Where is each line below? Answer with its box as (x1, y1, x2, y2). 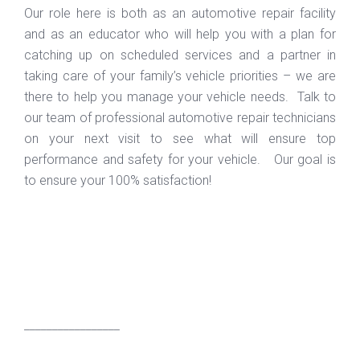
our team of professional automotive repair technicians (24, 109, 336, 125)
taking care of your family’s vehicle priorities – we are (24, 67, 336, 84)
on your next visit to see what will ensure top (24, 130, 336, 146)
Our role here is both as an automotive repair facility (24, 5, 336, 21)
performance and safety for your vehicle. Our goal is (24, 151, 336, 167)
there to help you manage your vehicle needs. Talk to (24, 88, 336, 104)
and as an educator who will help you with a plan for (24, 26, 336, 42)
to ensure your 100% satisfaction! (24, 172, 215, 188)
